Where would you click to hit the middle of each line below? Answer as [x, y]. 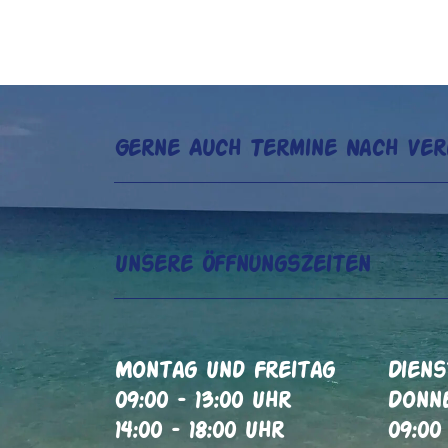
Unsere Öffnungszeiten [242, 265]
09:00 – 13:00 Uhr [202, 401]
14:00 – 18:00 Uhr [199, 431]
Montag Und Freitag [224, 371]
